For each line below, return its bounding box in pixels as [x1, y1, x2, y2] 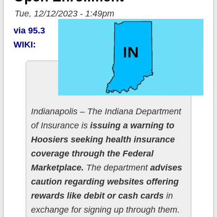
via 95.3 [13, 26, 45, 36]
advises [150, 163, 182, 173]
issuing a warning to [90, 121, 174, 131]
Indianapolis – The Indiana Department [31, 107, 181, 117]
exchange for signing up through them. [31, 205, 180, 215]
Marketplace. [31, 163, 84, 173]
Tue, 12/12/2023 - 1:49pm [14, 9, 114, 19]
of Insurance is [31, 121, 90, 131]
